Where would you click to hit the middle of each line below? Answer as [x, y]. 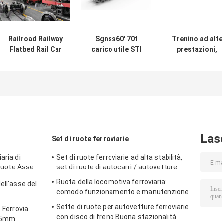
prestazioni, [197, 49]
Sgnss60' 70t [116, 39]
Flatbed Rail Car [35, 49]
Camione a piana [116, 60]
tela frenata [197, 70]
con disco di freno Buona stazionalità [116, 217]
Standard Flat [35, 70]
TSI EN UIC [35, 60]
